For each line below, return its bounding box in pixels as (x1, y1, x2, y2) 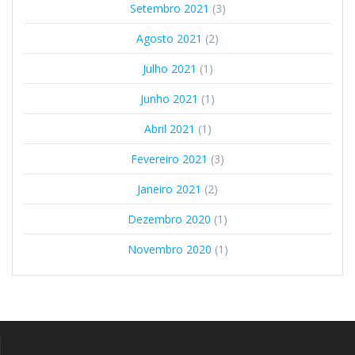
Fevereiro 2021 (131, 151, 208, 166)
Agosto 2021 (136, 30, 202, 46)
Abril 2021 (143, 120, 195, 136)
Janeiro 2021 (137, 181, 201, 197)
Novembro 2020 (127, 241, 212, 257)
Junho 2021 (140, 90, 198, 106)
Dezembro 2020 (128, 211, 211, 227)
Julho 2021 (142, 60, 197, 76)
